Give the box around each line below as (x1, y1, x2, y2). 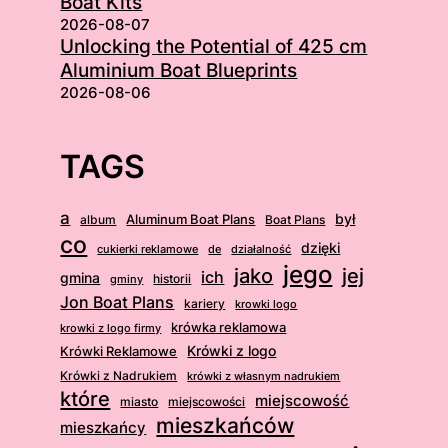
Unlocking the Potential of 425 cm (60, 34, 368, 58)
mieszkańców (156, 411, 295, 438)
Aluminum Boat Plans (126, 211, 256, 227)
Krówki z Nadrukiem (60, 367, 178, 383)
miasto (120, 393, 159, 409)
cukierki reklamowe (97, 241, 199, 256)
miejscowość (255, 391, 350, 410)
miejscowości (168, 393, 246, 409)
